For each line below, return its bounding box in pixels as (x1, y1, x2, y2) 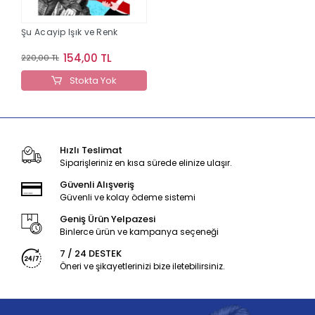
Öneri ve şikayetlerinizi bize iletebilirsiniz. (59, 259, 225, 272)
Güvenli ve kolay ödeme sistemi (59, 191, 195, 203)
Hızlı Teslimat (59, 143, 122, 157)
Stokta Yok (67, 73, 117, 87)
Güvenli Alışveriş (59, 177, 134, 191)
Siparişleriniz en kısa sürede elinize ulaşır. (59, 156, 232, 169)
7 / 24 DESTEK (59, 246, 122, 260)
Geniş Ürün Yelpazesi (59, 212, 155, 226)
